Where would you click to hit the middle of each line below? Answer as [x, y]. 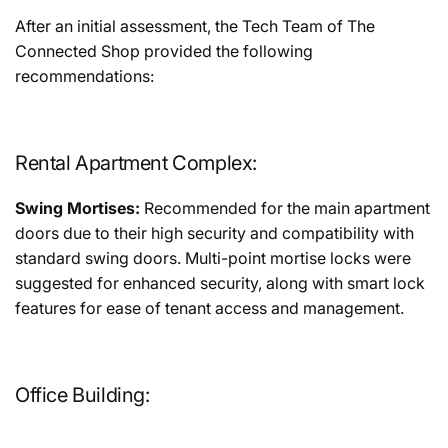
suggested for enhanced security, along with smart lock [220, 282]
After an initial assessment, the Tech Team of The [195, 25]
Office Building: [82, 394]
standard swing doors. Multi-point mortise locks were [213, 257]
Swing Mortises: [77, 207]
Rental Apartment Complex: [136, 162]
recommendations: [84, 75]
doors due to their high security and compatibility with [214, 232]
